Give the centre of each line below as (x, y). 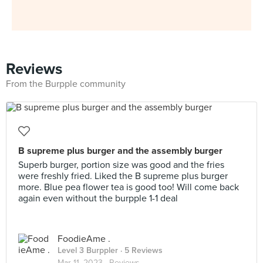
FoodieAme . (84, 239)
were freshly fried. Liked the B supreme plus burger (123, 176)
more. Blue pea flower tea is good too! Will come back (129, 187)
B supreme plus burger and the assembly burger (120, 151)
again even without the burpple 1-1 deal (98, 198)
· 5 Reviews (140, 250)
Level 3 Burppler (88, 250)
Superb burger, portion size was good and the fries (121, 165)
